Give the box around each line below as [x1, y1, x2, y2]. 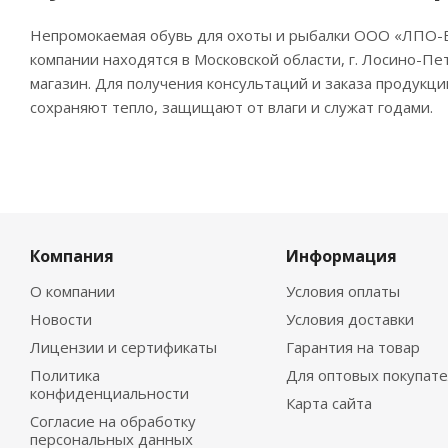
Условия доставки [285, 309, 414, 329]
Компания [30, 245, 114, 267]
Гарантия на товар [285, 337, 420, 357]
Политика [30, 365, 100, 385]
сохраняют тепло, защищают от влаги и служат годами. [30, 97, 433, 117]
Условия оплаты [285, 281, 400, 301]
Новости [30, 309, 92, 329]
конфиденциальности [30, 383, 189, 403]
